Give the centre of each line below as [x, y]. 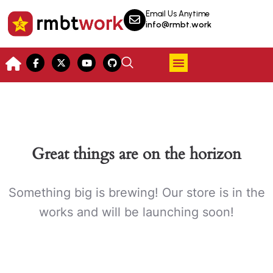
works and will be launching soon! [136, 212]
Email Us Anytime [177, 14]
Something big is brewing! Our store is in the [136, 192]
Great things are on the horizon [136, 154]
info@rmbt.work [178, 25]
